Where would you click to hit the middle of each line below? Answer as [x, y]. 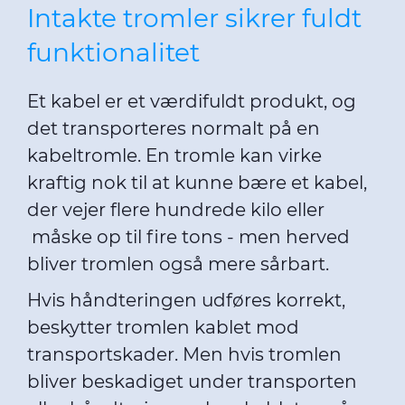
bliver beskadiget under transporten [192, 381]
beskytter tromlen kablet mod [163, 327]
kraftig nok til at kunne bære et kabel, [197, 183]
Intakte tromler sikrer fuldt [194, 18]
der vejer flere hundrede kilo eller [176, 210]
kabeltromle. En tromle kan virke [174, 155]
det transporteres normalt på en [174, 128]
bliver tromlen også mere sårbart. [178, 264]
